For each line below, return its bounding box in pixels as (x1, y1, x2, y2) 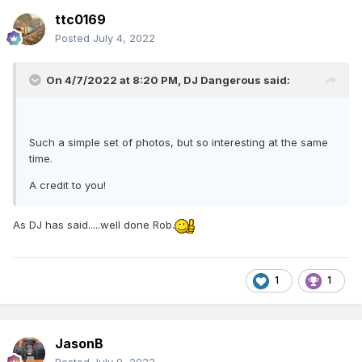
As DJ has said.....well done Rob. (13, 218, 175, 232)
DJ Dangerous (183, 74, 261, 87)
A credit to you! (29, 179, 106, 192)
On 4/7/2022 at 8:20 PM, (46, 74, 183, 87)
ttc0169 (55, 11, 106, 28)
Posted (55, 32, 93, 45)
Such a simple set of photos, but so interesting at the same (29, 136, 328, 149)
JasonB (55, 335, 103, 352)
